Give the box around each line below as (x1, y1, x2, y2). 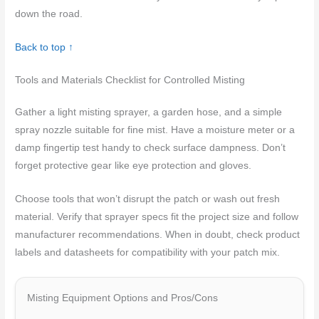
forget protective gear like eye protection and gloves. (15, 160, 252, 172)
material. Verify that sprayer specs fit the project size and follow (15, 211, 299, 223)
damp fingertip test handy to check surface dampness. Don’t (15, 142, 286, 154)
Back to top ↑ (15, 41, 74, 53)
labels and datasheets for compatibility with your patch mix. (15, 247, 281, 258)
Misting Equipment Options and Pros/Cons (27, 293, 219, 304)
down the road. (15, 8, 83, 19)
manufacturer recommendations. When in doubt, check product (15, 229, 300, 241)
